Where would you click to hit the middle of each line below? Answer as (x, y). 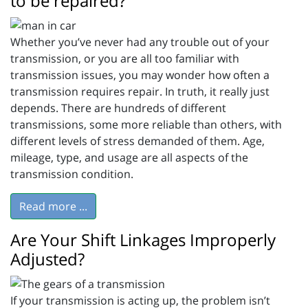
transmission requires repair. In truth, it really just (140, 92)
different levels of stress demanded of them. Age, (137, 141)
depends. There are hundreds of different (118, 108)
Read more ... (53, 207)
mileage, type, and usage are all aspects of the (129, 158)
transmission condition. (72, 174)
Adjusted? (47, 259)
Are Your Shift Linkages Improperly (143, 240)
